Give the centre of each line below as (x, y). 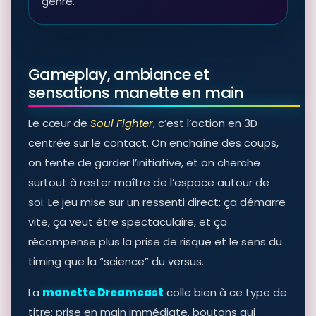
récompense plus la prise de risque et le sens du (155, 242)
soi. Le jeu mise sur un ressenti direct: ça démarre (157, 202)
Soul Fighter (122, 123)
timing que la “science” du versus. (116, 262)
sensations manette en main (136, 93)
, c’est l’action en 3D (205, 123)
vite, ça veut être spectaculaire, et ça (128, 222)
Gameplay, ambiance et (119, 75)
